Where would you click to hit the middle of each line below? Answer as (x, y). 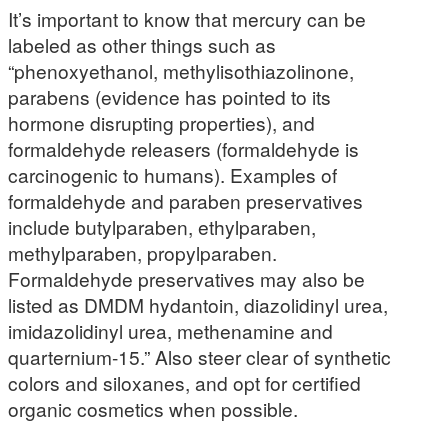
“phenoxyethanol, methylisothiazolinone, (181, 70)
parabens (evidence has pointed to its (169, 96)
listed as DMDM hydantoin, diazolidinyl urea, (198, 304)
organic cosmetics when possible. (153, 408)
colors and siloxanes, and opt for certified (184, 382)
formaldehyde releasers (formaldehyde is (183, 148)
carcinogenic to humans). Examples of (172, 174)
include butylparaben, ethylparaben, (162, 226)
